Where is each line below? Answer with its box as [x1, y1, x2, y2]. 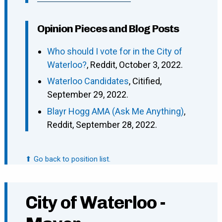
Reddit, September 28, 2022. [47, 119, 157, 130]
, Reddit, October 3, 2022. [86, 59, 183, 70]
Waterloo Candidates [47, 76, 129, 87]
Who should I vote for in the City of [47, 46, 182, 56]
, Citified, [128, 76, 162, 87]
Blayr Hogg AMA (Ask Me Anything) [47, 106, 184, 116]
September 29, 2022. [47, 89, 128, 100]
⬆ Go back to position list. [25, 154, 111, 164]
